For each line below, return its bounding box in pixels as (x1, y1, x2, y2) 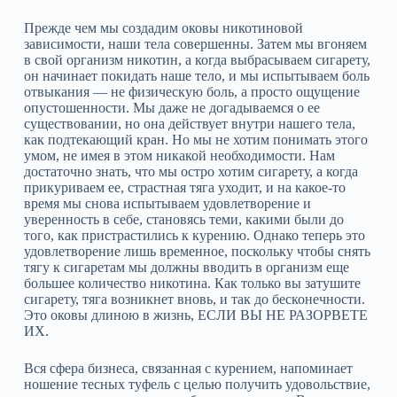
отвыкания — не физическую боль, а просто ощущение (23, 84, 360, 99)
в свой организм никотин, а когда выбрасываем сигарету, (23, 52, 370, 67)
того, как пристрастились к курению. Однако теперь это (23, 228, 365, 243)
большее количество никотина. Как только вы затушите (23, 276, 361, 291)
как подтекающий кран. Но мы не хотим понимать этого (23, 132, 368, 147)
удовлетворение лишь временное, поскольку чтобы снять (23, 244, 370, 259)
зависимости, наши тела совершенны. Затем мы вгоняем (23, 36, 367, 51)
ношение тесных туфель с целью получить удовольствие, (23, 377, 370, 392)
